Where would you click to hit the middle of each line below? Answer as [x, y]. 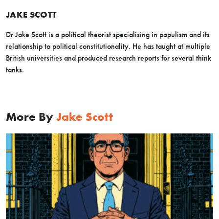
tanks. [15, 70]
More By [31, 117]
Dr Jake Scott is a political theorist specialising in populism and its [108, 35]
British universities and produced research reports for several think [109, 58]
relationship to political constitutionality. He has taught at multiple [108, 46]
